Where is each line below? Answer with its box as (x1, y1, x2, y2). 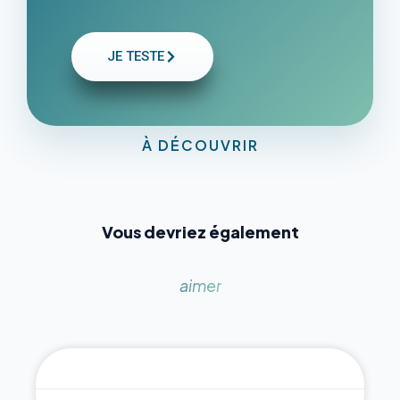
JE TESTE (107, 48, 164, 65)
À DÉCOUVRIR (141, 136, 259, 155)
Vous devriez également (101, 221, 299, 242)
